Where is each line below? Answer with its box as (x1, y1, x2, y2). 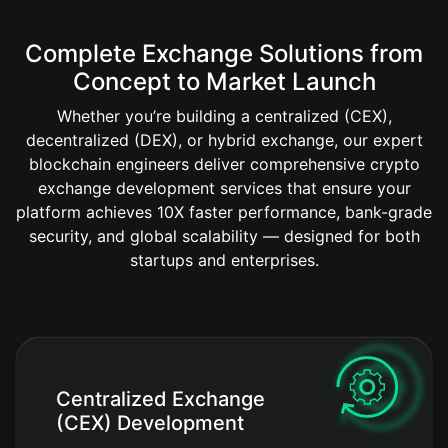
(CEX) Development (56, 411, 244, 436)
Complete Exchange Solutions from (25, 39, 423, 69)
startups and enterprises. (129, 250, 319, 271)
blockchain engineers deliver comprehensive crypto (28, 154, 420, 175)
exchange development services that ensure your (37, 178, 411, 199)
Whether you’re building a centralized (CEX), (56, 106, 392, 127)
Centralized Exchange (56, 387, 265, 412)
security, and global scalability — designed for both (28, 226, 420, 247)
